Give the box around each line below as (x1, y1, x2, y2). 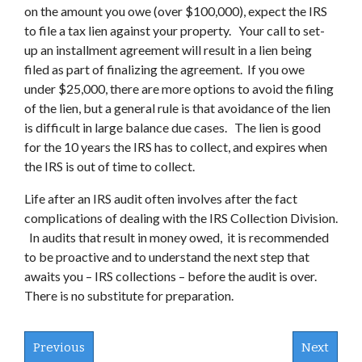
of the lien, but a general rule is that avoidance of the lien (24, 100, 330, 116)
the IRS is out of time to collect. (24, 158, 195, 174)
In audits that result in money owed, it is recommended (24, 229, 329, 245)
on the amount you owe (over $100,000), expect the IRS (24, 3, 327, 19)
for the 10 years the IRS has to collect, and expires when (24, 139, 327, 154)
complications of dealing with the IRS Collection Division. (24, 210, 338, 225)
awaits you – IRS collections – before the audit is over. (24, 268, 317, 284)
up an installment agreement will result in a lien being (24, 42, 312, 57)
